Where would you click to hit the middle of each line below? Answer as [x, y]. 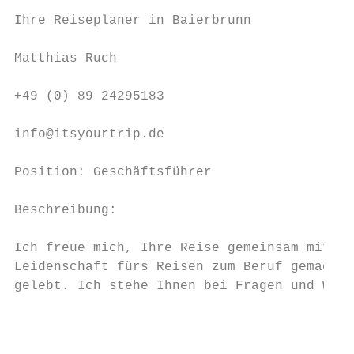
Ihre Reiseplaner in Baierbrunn [133, 21]
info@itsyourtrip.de [89, 134]
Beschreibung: [66, 210]
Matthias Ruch [66, 58]
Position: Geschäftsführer [113, 172]
